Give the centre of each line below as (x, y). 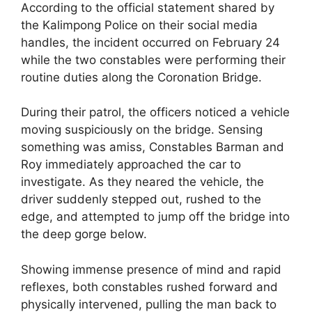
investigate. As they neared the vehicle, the (142, 182)
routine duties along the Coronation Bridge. (141, 77)
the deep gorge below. (84, 234)
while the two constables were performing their (153, 60)
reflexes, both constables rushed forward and (149, 287)
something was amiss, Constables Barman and (153, 147)
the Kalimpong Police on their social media (139, 25)
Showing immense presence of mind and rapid (151, 269)
